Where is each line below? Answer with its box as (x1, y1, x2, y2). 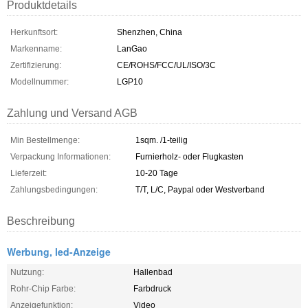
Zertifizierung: (10, 60, 61, 70)
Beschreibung (7, 215, 75, 227)
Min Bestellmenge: (10, 135, 80, 145)
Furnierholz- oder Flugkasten (135, 152, 243, 162)
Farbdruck (133, 284, 171, 294)
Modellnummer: (10, 77, 69, 87)
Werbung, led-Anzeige (7, 245, 111, 258)
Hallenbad (133, 267, 173, 277)
